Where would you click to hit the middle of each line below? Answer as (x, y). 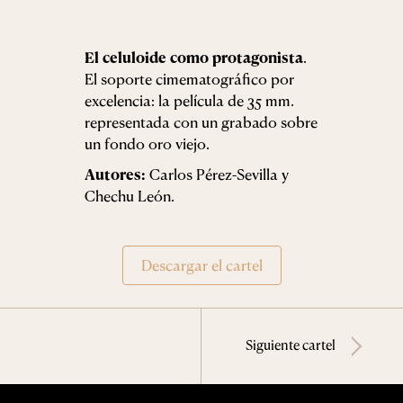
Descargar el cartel (201, 264)
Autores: (115, 174)
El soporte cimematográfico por (189, 78)
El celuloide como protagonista (194, 57)
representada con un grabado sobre (201, 121)
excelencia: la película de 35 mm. (189, 100)
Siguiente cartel (291, 345)
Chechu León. (130, 195)
